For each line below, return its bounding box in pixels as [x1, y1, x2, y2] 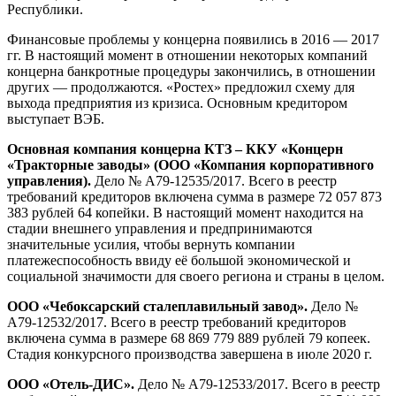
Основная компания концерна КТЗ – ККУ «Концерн [7, 141, 343, 157]
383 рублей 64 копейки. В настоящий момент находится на [7, 205, 363, 221]
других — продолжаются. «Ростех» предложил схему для [7, 80, 354, 95]
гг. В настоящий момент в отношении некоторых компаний [7, 48, 368, 64]
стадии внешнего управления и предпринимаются [7, 221, 312, 237]
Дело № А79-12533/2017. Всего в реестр [138, 377, 380, 392]
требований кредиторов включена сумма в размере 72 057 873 [7, 189, 382, 205]
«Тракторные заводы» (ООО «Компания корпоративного [7, 157, 374, 173]
